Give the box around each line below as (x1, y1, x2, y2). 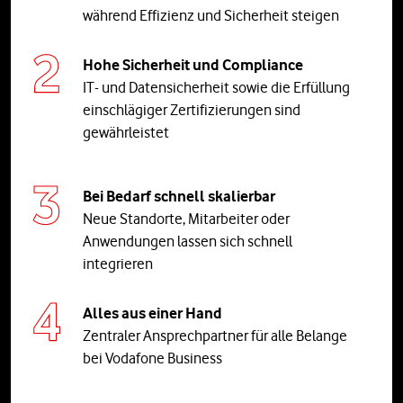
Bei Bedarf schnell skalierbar (83, 186, 275, 205)
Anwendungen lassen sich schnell (83, 231, 292, 250)
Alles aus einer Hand (83, 303, 222, 322)
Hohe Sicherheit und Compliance (83, 55, 303, 74)
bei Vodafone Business (83, 348, 222, 367)
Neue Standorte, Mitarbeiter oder (83, 209, 290, 228)
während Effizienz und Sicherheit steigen (83, 5, 339, 24)
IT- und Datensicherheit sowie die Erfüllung (83, 77, 350, 96)
